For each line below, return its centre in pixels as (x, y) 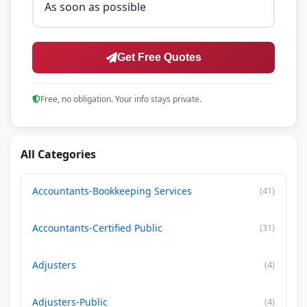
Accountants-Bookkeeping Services (112, 191)
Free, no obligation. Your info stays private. (121, 99)
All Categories (58, 154)
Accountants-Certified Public (97, 228)
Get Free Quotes (159, 57)
